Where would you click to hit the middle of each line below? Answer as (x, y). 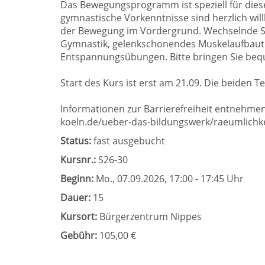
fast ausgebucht (129, 141)
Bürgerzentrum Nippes (149, 216)
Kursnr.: (78, 160)
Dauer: (75, 198)
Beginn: (77, 179)
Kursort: (79, 216)
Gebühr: (79, 235)
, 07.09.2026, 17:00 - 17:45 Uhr (178, 179)
